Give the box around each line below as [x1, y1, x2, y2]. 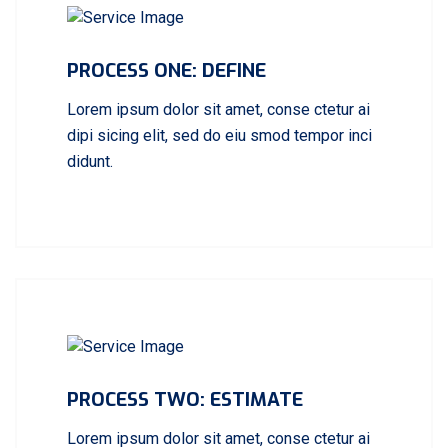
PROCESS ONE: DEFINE [67, 57, 266, 83]
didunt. [67, 151, 113, 171]
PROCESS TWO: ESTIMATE [67, 387, 303, 413]
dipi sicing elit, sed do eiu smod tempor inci [67, 125, 372, 145]
